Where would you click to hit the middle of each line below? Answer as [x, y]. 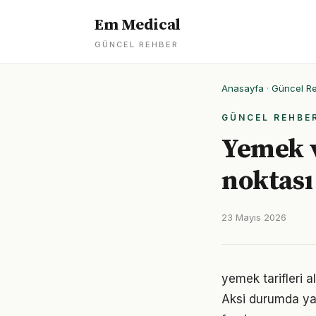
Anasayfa [243, 88]
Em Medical [138, 25]
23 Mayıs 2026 [254, 217]
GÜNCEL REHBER [136, 44]
